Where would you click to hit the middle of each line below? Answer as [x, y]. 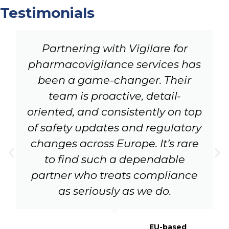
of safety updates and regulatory [114, 127]
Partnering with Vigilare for [114, 48]
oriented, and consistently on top [114, 111]
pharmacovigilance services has [114, 64]
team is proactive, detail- [114, 96]
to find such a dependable [114, 159]
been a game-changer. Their [114, 80]
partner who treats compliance [114, 175]
